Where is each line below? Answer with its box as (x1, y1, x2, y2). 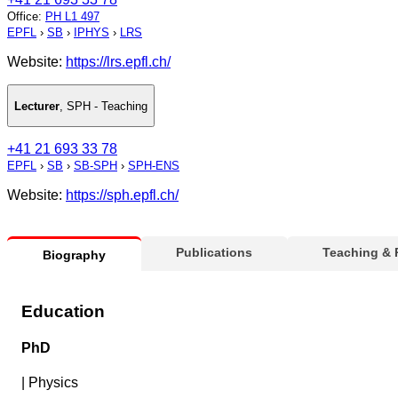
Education (21, 301, 105, 321)
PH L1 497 (45, 10, 99, 24)
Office (7, 10, 38, 24)
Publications (176, 245, 252, 260)
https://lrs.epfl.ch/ (66, 54, 171, 70)
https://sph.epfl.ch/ (66, 187, 179, 203)
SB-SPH (74, 159, 117, 173)
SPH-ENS (128, 159, 179, 173)
